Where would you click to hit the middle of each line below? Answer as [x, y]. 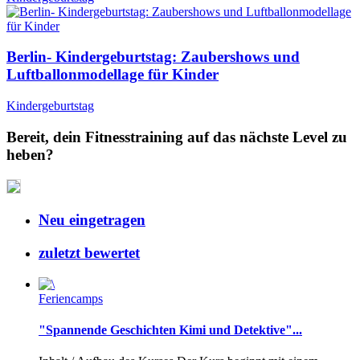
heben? [30, 154]
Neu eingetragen [92, 220]
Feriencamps [71, 298]
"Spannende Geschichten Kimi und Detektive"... [170, 330]
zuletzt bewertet [89, 253]
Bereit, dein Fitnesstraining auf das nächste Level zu [177, 137]
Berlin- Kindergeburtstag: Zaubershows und [153, 57]
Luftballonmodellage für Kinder [112, 75]
